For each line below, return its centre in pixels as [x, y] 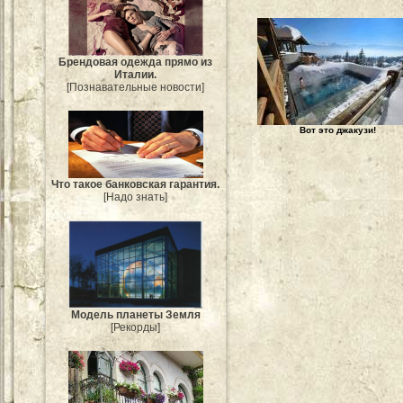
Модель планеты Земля [136, 315]
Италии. [136, 75]
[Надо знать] [136, 197]
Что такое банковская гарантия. [136, 185]
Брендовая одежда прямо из [136, 63]
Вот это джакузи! [338, 130]
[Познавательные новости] [136, 88]
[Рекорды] [136, 328]
